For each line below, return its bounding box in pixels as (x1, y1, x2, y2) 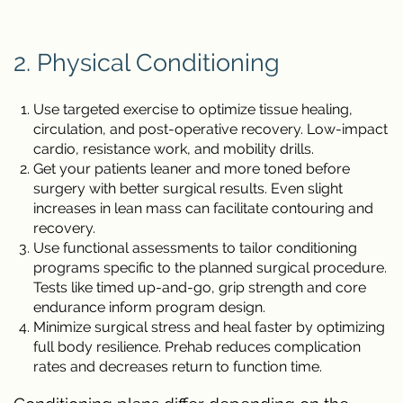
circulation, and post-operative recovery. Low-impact (33, 121, 388, 139)
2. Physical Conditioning (13, 48, 280, 77)
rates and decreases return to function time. (33, 358, 322, 376)
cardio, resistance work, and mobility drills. (33, 140, 314, 158)
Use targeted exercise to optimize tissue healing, (33, 101, 353, 119)
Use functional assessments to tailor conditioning (33, 239, 357, 257)
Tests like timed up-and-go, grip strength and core (33, 279, 366, 297)
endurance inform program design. (33, 299, 265, 317)
